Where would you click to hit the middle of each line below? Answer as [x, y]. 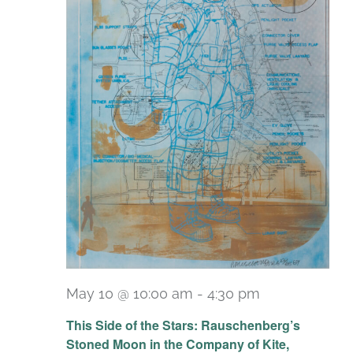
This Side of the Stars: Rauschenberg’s [183, 325]
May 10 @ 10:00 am [130, 293]
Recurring [299, 307]
